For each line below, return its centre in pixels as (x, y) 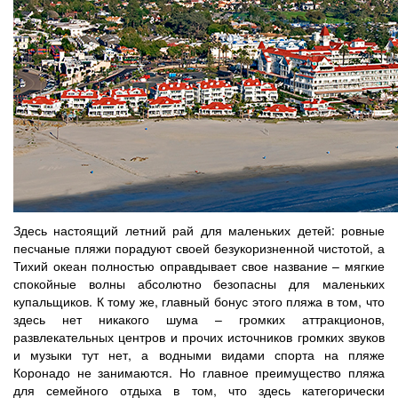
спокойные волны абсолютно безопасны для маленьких (199, 283)
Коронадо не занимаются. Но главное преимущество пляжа (199, 372)
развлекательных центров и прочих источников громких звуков (199, 336)
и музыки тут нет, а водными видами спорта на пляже (199, 354)
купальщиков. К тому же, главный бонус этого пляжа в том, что (199, 301)
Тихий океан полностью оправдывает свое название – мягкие (199, 265)
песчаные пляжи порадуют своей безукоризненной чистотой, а (199, 247)
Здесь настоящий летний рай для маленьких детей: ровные (199, 230)
